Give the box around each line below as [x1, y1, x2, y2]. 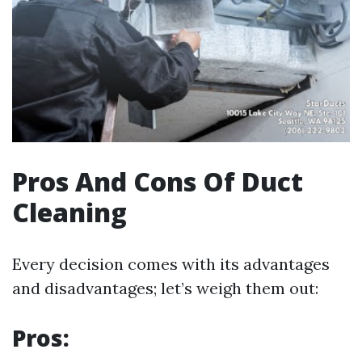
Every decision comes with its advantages [12, 254, 330, 275]
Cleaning [12, 195, 127, 230]
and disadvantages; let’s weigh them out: [12, 278, 318, 299]
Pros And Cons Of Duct [12, 164, 303, 200]
